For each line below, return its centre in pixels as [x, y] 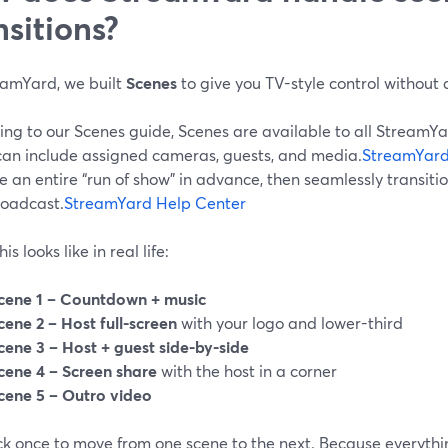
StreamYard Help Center [155, 202]
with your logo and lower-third [290, 322]
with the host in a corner [247, 370]
